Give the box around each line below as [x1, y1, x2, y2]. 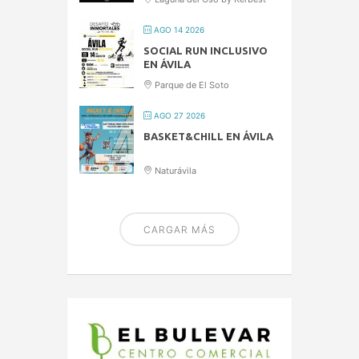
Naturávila [152, 165, 196, 177]
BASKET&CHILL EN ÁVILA [143, 131, 273, 143]
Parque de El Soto [152, 79, 229, 91]
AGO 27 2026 [151, 111, 205, 121]
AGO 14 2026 [151, 25, 204, 35]
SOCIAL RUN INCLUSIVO [143, 45, 268, 57]
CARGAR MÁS [143, 224, 216, 236]
